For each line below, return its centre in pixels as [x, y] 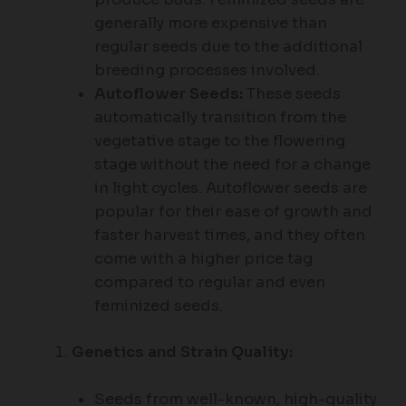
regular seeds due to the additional [228, 47]
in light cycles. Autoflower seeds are [230, 188]
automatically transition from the [220, 118]
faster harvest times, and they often [229, 236]
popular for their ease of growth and [233, 212]
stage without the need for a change [232, 165]
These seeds [291, 94]
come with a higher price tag [203, 259]
